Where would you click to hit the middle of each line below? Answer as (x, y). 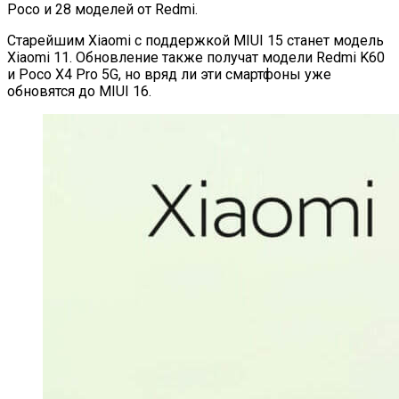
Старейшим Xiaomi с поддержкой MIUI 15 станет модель (195, 40)
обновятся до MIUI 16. (79, 91)
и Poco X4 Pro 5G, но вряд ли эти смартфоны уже (169, 74)
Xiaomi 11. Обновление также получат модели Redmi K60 (196, 57)
